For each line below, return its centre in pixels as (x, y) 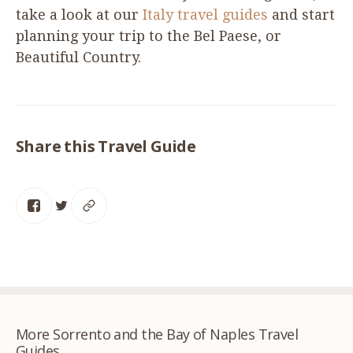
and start (301, 14)
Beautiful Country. (78, 57)
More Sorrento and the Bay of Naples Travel (157, 334)
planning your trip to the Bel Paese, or (149, 35)
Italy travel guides (205, 14)
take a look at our (79, 14)
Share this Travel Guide (106, 146)
